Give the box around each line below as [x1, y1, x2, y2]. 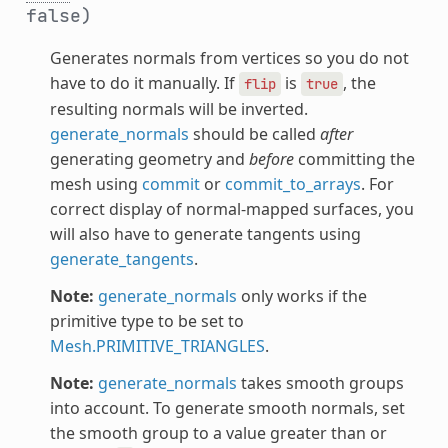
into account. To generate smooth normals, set [49, 396, 405, 419]
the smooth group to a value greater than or [49, 421, 387, 444]
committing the [293, 147, 415, 170]
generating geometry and [49, 147, 249, 170]
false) [25, 3, 103, 27]
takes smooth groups [236, 371, 404, 394]
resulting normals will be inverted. [49, 97, 308, 120]
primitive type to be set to [49, 309, 244, 332]
